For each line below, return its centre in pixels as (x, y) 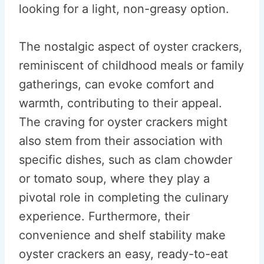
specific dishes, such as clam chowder (126, 160)
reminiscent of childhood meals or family (131, 65)
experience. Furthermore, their (104, 216)
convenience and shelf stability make (122, 235)
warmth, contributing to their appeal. (121, 103)
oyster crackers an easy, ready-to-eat (123, 254)
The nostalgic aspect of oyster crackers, (131, 47)
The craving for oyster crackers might (123, 122)
